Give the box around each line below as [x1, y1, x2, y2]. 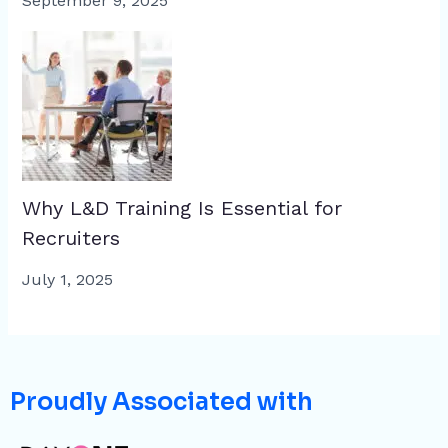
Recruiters [21, 226, 120, 251]
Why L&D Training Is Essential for [21, 196, 342, 221]
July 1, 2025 [21, 270, 113, 290]
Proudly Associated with [10, 387, 313, 418]
